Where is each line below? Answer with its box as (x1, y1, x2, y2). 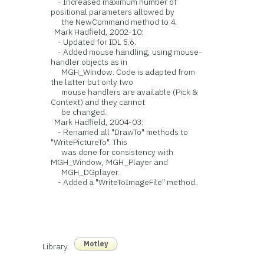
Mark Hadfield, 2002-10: (51, 27, 144, 37)
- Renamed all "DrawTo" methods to (51, 127, 189, 137)
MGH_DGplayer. (51, 167, 120, 177)
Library (42, 241, 68, 252)
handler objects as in (51, 57, 128, 67)
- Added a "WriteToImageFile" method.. (51, 177, 199, 187)
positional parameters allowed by (51, 6, 175, 17)
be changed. (51, 107, 107, 117)
